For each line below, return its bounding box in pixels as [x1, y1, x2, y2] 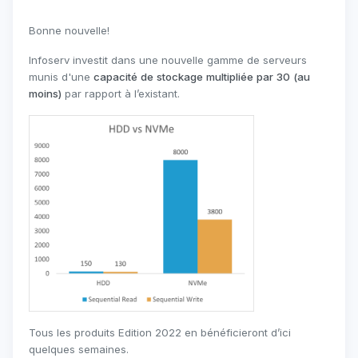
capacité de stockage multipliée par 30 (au [93, 70, 310, 84]
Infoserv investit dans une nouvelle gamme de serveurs [29, 54, 307, 67]
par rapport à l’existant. [65, 87, 180, 101]
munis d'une [29, 70, 93, 84]
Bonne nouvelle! [29, 24, 109, 38]
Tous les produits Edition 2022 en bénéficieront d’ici [29, 325, 291, 339]
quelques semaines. [29, 342, 129, 356]
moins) [29, 87, 65, 101]
